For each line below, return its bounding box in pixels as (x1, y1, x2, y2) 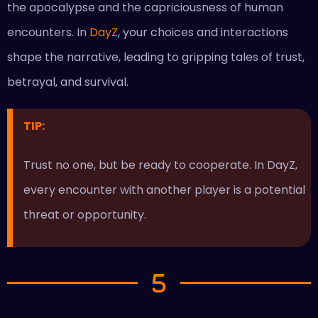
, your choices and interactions (118, 23, 288, 40)
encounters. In (7, 23, 89, 40)
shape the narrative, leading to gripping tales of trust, (7, 48, 305, 65)
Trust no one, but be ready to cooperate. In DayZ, (23, 157, 297, 174)
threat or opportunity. (23, 207, 149, 224)
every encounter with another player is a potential (23, 182, 305, 199)
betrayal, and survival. (7, 73, 128, 90)
